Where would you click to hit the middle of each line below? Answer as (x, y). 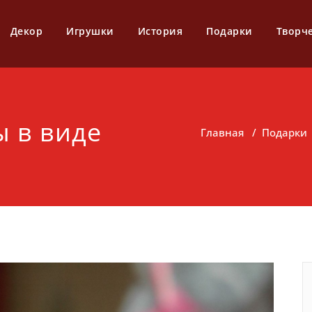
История (160, 31)
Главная (222, 132)
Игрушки (90, 31)
